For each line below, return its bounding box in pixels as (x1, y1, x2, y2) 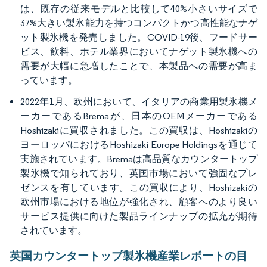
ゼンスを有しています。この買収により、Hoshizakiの (20, 182, 257, 194)
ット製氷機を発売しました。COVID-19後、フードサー (20, 32, 257, 44)
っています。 (20, 74, 77, 86)
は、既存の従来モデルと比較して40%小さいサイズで (20, 3, 257, 15)
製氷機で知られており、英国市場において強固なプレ (20, 167, 257, 179)
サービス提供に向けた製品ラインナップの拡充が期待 (20, 210, 257, 222)
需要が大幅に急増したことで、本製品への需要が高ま (20, 60, 257, 72)
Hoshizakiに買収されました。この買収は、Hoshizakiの (20, 125, 257, 136)
